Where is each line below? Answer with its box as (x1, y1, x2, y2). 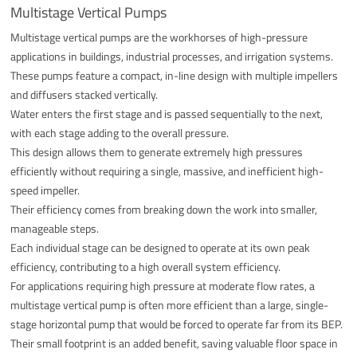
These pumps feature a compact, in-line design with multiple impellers (10, 66, 339, 84)
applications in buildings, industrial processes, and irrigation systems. (10, 47, 334, 65)
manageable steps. (10, 219, 100, 237)
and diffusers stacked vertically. (10, 85, 159, 103)
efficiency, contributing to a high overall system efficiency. (10, 257, 281, 275)
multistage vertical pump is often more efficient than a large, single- (10, 296, 329, 313)
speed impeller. (10, 181, 80, 198)
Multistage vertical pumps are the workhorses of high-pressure (10, 28, 308, 45)
